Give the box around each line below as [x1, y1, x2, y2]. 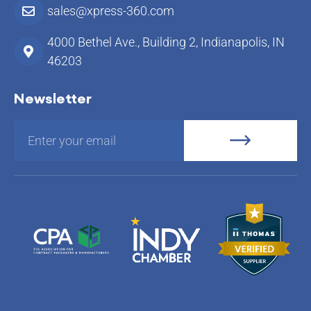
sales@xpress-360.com [47, 3, 174, 19]
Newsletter [14, 89, 92, 107]
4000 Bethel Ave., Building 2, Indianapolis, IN [47, 34, 285, 49]
